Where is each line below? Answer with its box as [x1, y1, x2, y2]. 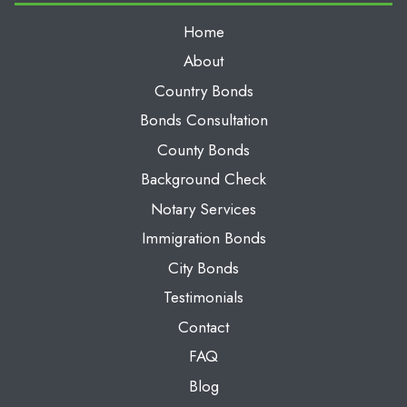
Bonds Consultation [139, 109, 268, 132]
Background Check [141, 168, 266, 191]
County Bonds [157, 138, 250, 161]
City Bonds [168, 256, 239, 279]
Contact [178, 315, 229, 338]
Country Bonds [154, 79, 253, 102]
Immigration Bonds [141, 227, 266, 250]
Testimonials [164, 286, 243, 309]
